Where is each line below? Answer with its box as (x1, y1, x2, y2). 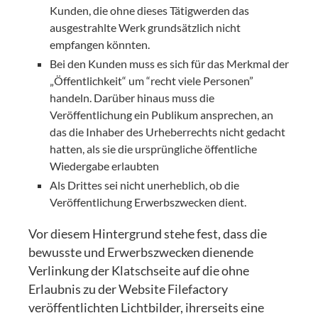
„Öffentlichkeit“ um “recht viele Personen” (50, 73, 254, 87)
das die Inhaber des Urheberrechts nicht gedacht (50, 124, 286, 138)
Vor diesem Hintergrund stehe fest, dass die (28, 226, 268, 241)
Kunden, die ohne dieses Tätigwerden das (50, 3, 250, 17)
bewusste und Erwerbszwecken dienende (28, 244, 254, 260)
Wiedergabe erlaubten (50, 158, 160, 172)
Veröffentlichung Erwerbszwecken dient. (50, 194, 247, 209)
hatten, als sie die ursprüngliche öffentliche (50, 141, 258, 155)
